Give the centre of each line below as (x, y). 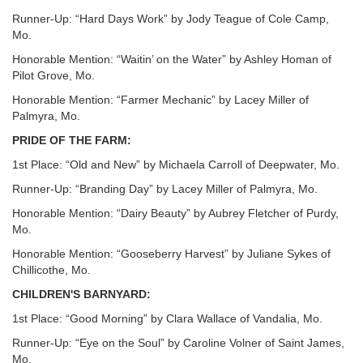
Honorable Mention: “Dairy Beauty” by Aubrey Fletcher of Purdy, (175, 213)
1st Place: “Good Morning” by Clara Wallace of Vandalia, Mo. (167, 318)
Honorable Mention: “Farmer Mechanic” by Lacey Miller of (160, 100)
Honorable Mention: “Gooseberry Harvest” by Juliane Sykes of (171, 254)
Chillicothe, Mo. (51, 270)
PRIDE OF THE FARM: (72, 140)
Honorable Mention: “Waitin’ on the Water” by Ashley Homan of (172, 59)
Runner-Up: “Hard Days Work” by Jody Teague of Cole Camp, (171, 19)
